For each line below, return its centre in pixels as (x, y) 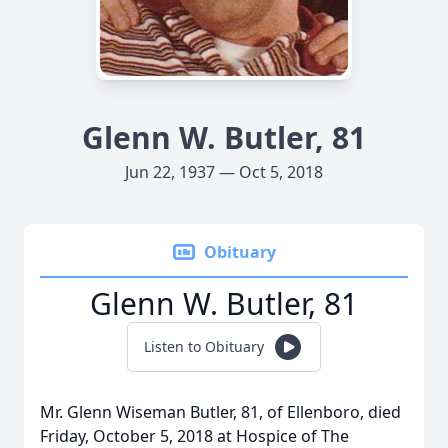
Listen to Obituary (204, 346)
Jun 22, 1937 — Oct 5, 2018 (224, 172)
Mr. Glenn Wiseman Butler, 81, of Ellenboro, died (220, 412)
